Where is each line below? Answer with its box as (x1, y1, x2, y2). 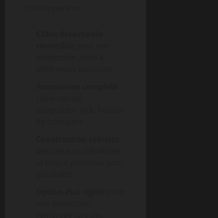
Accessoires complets (36, 81, 118, 92)
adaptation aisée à (36, 52, 104, 63)
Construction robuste (36, 133, 119, 145)
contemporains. (24, 2, 83, 13)
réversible (36, 40, 74, 51)
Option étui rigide (36, 186, 105, 197)
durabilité (36, 168, 72, 180)
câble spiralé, (36, 92, 84, 104)
